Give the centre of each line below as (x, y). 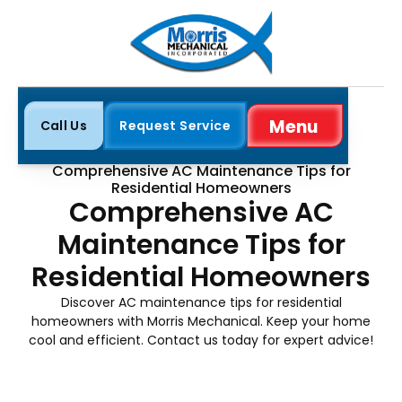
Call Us (64, 125)
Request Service (175, 125)
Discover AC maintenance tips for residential (201, 302)
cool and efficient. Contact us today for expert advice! (201, 340)
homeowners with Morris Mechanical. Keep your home (201, 321)
